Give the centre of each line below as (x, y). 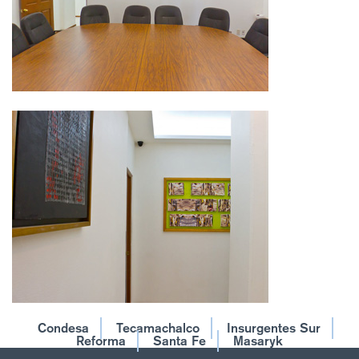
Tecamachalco (157, 328)
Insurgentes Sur (273, 328)
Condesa (63, 328)
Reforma (101, 341)
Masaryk (258, 341)
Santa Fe (179, 341)
